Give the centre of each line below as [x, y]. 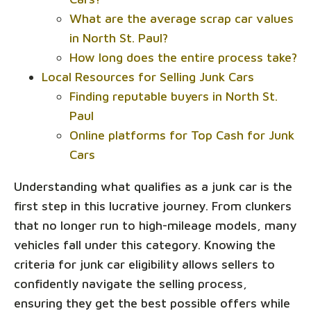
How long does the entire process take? [183, 57]
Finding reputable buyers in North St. [174, 96]
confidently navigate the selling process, [131, 283]
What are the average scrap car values [182, 18]
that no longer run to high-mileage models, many [155, 225]
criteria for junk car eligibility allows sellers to [144, 264]
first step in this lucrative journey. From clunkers [153, 205]
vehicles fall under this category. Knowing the [145, 244]
